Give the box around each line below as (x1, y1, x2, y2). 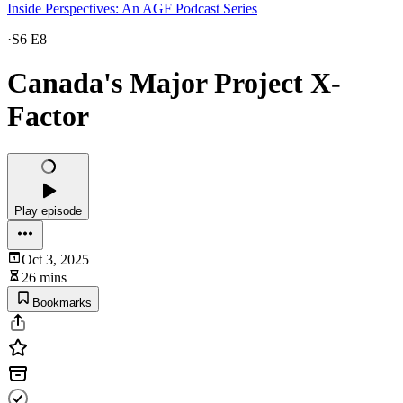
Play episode (14, 203, 82, 218)
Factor (7, 100, 89, 133)
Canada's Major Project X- (7, 67, 341, 100)
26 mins (22, 269, 67, 285)
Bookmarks (32, 295, 92, 309)
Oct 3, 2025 (22, 251, 89, 267)
